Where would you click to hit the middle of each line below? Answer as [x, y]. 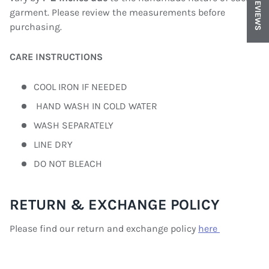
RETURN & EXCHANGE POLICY [115, 204]
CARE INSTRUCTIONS [56, 56]
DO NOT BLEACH [68, 163]
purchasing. [36, 27]
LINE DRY [53, 144]
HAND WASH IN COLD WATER [95, 106]
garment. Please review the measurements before [117, 13]
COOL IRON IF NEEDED [80, 86]
